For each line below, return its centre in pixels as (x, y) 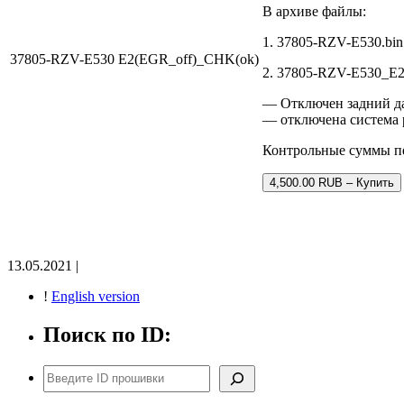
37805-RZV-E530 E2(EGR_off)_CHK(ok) (134, 59)
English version (96, 296)
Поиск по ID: (107, 334)
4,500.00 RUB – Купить (332, 182)
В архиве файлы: (314, 11)
